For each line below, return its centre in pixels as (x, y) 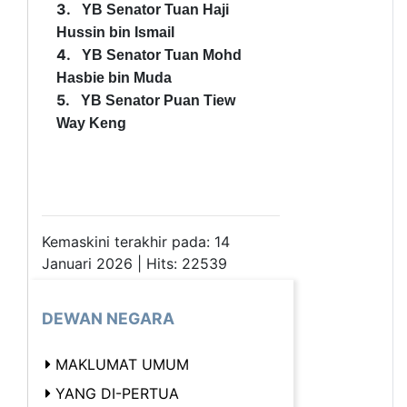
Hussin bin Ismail (115, 32)
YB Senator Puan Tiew (158, 100)
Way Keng (91, 123)
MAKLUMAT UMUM (122, 364)
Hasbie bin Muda (114, 77)
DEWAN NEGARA (108, 318)
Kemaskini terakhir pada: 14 (136, 241)
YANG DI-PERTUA (117, 393)
